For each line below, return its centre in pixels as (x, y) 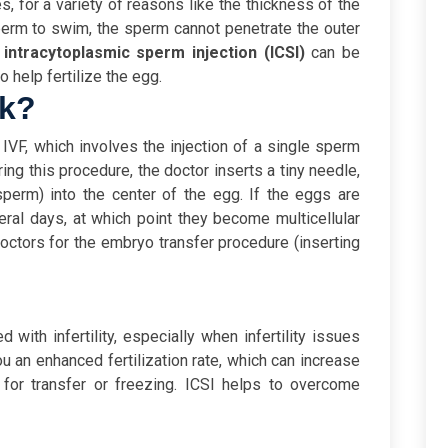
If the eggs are (304, 195)
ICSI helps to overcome (272, 385)
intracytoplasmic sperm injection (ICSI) (154, 53)
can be (332, 53)
